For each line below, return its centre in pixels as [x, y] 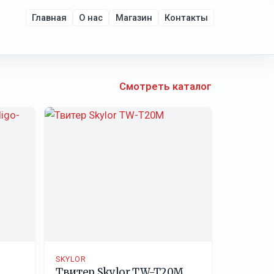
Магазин [134, 18]
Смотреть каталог [165, 87]
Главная [50, 18]
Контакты [186, 18]
